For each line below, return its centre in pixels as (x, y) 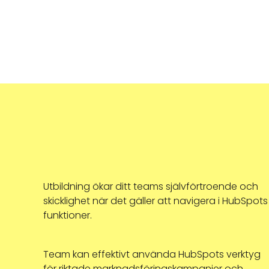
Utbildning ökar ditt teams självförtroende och (151, 186)
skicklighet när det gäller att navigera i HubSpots (156, 201)
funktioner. (68, 215)
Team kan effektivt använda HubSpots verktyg (152, 254)
